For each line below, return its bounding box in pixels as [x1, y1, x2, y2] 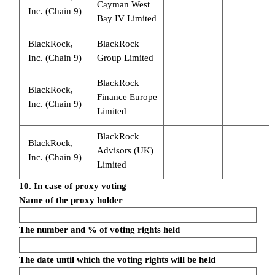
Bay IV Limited [96, 13, 157, 23]
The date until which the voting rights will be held [18, 254, 215, 265]
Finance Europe [96, 91, 157, 102]
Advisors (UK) [96, 145, 153, 155]
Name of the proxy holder [18, 195, 123, 205]
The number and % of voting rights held [18, 225, 180, 235]
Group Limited [96, 52, 153, 63]
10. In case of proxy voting [18, 180, 126, 191]
